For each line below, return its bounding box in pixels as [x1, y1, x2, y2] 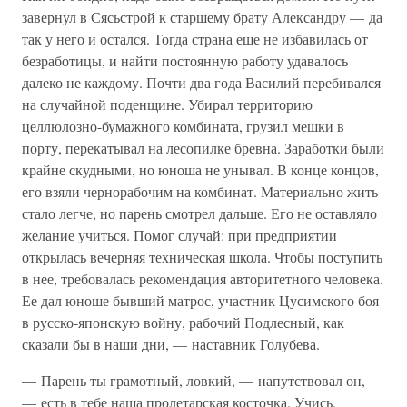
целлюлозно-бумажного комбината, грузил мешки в [22, 116, 344, 135]
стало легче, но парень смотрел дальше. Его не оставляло [22, 203, 377, 223]
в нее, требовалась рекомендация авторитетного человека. [22, 269, 383, 288]
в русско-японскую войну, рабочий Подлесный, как [22, 313, 344, 332]
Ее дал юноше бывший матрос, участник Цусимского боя [22, 291, 379, 310]
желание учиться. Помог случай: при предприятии [22, 225, 337, 244]
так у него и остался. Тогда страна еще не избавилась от [22, 29, 368, 48]
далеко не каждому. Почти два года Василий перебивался [22, 73, 381, 92]
